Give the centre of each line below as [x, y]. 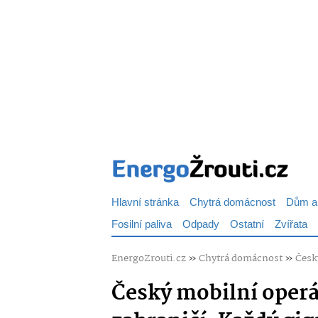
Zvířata [291, 225]
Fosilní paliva [142, 225]
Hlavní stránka [145, 203]
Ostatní [247, 225]
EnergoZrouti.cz [149, 258]
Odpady [201, 225]
